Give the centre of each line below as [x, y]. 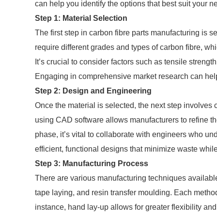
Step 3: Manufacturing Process [92, 163]
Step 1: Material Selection [81, 18]
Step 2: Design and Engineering [93, 91]
